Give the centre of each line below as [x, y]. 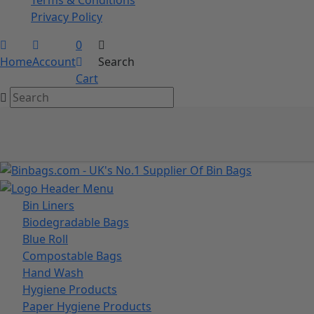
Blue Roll [45, 239]
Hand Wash [53, 273]
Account [54, 61]
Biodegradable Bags [76, 223]
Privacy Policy [67, 16]
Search [116, 61]
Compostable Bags [72, 256]
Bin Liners [48, 206]
